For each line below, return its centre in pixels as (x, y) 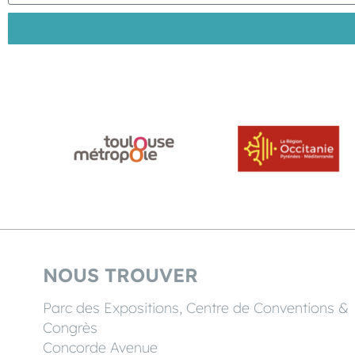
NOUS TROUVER (120, 275)
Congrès (70, 327)
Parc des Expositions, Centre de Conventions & (195, 307)
